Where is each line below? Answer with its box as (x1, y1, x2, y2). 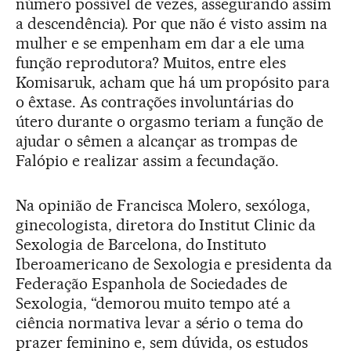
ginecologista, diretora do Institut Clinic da (16, 215, 317, 234)
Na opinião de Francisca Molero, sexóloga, (16, 196, 311, 215)
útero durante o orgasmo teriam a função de (16, 112, 324, 131)
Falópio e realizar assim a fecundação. (16, 151, 280, 170)
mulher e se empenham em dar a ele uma (16, 34, 306, 52)
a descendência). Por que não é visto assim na (16, 14, 328, 33)
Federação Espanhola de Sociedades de (16, 274, 288, 293)
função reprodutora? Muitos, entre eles (16, 53, 287, 72)
